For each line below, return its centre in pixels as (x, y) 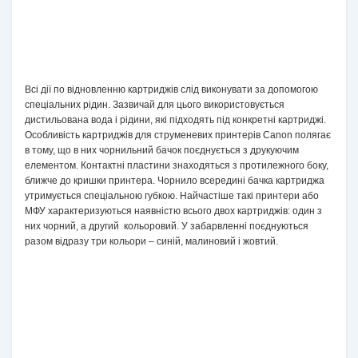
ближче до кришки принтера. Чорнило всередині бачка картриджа (175, 181)
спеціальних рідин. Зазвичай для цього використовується (155, 105)
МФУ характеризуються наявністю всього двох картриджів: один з (173, 211)
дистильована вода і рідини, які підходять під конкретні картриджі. (175, 120)
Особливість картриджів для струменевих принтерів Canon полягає (178, 135)
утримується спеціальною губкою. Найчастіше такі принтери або (172, 196)
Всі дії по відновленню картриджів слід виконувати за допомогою (171, 89)
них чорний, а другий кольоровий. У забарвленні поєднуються (167, 226)
